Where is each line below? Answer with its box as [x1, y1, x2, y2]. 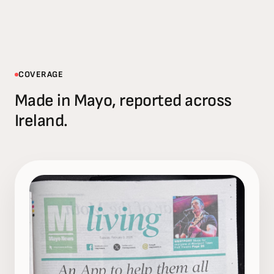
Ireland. [15, 111, 68, 131]
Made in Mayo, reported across [15, 91, 232, 111]
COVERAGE [18, 69, 64, 80]
